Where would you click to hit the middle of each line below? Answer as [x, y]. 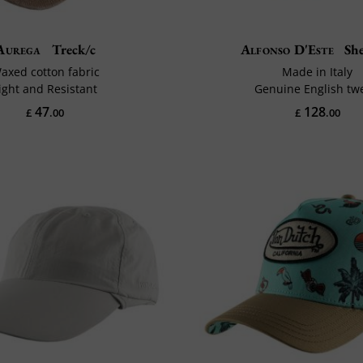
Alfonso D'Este [287, 49]
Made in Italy [318, 71]
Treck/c [72, 49]
